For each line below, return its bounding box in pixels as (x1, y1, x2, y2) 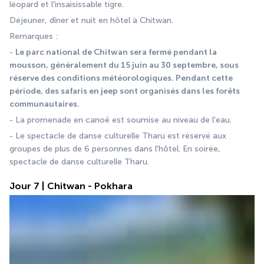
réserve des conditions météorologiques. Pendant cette (9, 72, 233, 83)
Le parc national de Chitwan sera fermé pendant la (15, 47, 217, 57)
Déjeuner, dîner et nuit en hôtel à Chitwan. (9, 15, 173, 25)
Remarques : (9, 31, 58, 41)
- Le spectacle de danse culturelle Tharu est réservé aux (9, 130, 226, 141)
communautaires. (9, 98, 80, 109)
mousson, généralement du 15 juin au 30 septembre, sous (9, 60, 239, 70)
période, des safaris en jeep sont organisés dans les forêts (9, 85, 240, 96)
